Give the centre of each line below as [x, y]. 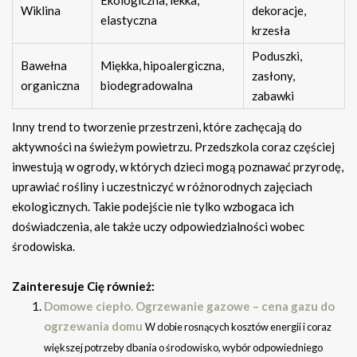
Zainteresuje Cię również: [83, 286]
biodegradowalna [147, 86]
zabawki [273, 96]
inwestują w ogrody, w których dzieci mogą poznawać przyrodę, [178, 167]
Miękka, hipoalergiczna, [162, 66]
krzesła [271, 31]
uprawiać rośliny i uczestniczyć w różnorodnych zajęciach [162, 187]
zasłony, [273, 76]
